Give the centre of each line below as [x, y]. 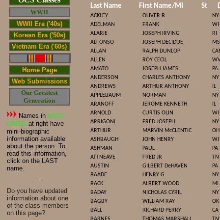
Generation [39, 100]
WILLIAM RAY [159, 201]
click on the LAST [32, 161]
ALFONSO [102, 42]
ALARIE [99, 33]
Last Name [106, 6]
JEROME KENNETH [165, 104]
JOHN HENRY [158, 139]
